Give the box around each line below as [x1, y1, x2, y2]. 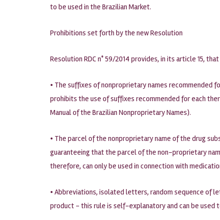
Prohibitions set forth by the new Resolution [50, 28, 183, 37]
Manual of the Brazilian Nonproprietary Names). [50, 108, 191, 117]
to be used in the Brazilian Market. [50, 2, 151, 11]
